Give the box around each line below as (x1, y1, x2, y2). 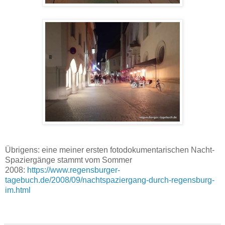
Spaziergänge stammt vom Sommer (5, 156, 132, 165)
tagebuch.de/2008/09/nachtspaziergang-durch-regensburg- (5, 176, 214, 185)
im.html (5, 186, 31, 195)
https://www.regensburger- (27, 166, 120, 175)
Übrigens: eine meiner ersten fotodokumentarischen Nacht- (5, 146, 214, 155)
